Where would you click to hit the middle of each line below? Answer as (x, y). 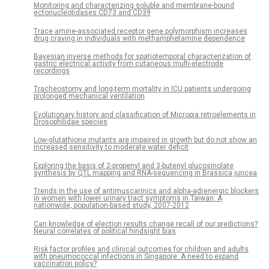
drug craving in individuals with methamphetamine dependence (139, 38)
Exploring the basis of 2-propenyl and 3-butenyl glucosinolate (134, 165)
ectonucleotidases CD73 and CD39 (92, 13)
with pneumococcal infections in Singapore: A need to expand (136, 257)
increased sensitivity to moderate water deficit (111, 147)
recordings (52, 71)
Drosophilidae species (71, 122)
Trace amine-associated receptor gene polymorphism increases (141, 31)
